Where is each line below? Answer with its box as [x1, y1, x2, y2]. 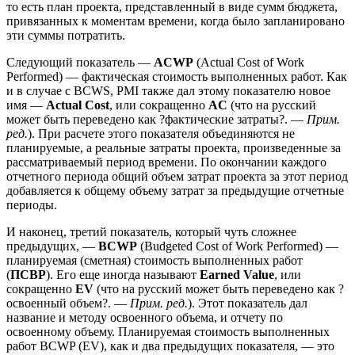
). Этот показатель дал [188, 296, 307, 310]
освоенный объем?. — [6, 296, 130, 310]
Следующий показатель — [6, 55, 154, 69]
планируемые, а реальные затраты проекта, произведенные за [6, 140, 341, 155]
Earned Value [200, 267, 274, 281]
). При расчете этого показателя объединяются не [28, 126, 295, 140]
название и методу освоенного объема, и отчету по [6, 310, 283, 324]
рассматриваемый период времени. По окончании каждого [6, 155, 326, 169]
